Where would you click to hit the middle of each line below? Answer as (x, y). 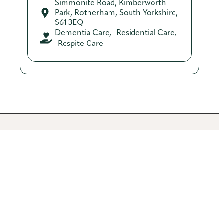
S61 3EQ (69, 22)
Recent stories (74, 186)
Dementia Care (82, 32)
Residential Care (145, 32)
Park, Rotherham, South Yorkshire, (116, 12)
